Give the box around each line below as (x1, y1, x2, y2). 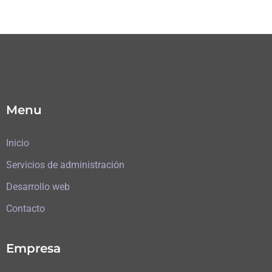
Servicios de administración (6, 158, 124, 171)
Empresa (6, 240, 61, 256)
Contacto (6, 202, 45, 214)
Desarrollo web (6, 180, 70, 192)
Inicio (6, 137, 29, 149)
